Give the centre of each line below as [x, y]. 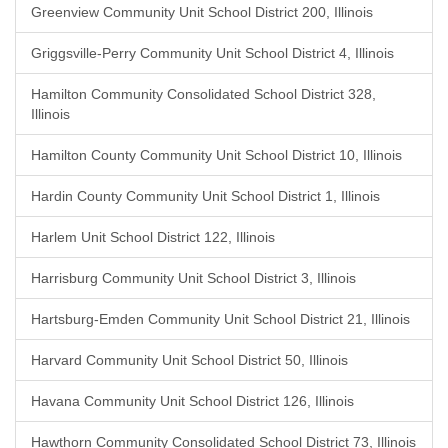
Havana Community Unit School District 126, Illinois [192, 401]
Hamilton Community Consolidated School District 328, [203, 94]
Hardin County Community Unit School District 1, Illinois [205, 196]
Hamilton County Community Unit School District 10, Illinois [216, 155]
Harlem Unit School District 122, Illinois [153, 237]
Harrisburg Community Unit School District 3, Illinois [193, 278]
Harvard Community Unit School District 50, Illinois [189, 360]
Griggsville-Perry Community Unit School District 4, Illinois [212, 53]
